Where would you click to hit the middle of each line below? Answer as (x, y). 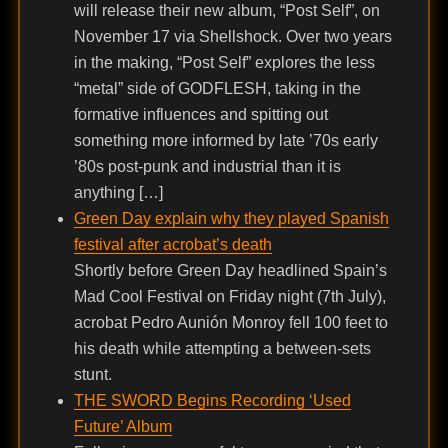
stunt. (92, 375)
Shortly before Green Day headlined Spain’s (230, 271)
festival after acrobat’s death (172, 245)
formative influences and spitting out (200, 115)
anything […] (118, 193)
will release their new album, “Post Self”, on (226, 11)
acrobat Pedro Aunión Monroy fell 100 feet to (230, 323)
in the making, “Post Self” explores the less (224, 63)
